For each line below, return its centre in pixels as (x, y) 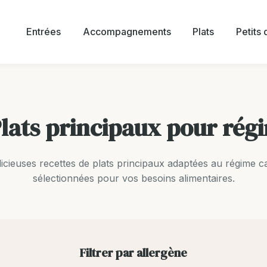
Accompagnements (127, 31)
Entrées (43, 31)
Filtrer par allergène (133, 253)
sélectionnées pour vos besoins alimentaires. (133, 178)
